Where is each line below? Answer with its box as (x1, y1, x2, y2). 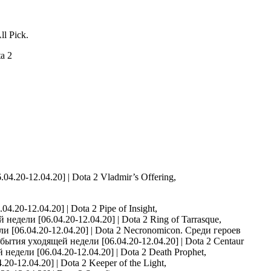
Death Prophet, (146, 247, 209, 257)
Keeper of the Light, (87, 258, 169, 268)
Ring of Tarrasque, (148, 214, 224, 224)
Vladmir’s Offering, (98, 172, 178, 182)
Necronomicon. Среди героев (121, 225, 241, 235)
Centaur (211, 236, 244, 246)
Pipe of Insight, (97, 203, 160, 214)
